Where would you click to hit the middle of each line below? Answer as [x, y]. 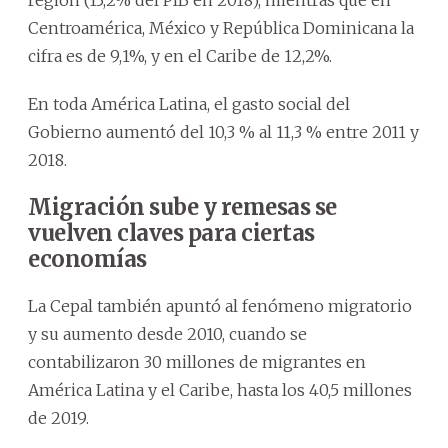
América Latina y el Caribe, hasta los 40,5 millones [220, 389]
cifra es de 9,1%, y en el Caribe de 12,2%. [180, 55]
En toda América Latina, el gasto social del [189, 103]
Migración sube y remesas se [182, 206]
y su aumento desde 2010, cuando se [167, 333]
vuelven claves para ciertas [171, 232]
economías [87, 258]
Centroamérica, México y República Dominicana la [221, 27]
